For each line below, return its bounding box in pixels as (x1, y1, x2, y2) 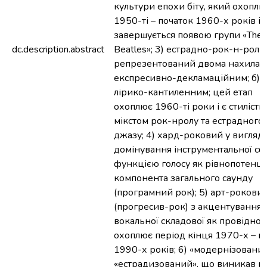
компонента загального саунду (114, 172, 253, 185)
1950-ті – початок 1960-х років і (114, 14, 260, 27)
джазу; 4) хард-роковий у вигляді (114, 129, 266, 142)
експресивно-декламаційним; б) (114, 72, 260, 85)
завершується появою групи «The (114, 29, 262, 42)
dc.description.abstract (12, 43, 104, 56)
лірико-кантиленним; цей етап (114, 86, 253, 99)
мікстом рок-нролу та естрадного (114, 114, 263, 128)
